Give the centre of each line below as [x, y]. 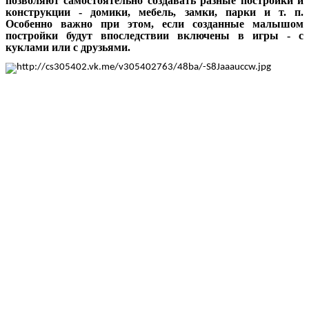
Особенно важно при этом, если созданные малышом [154, 24]
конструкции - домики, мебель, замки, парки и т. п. [154, 12]
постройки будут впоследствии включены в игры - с [154, 36]
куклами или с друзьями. [68, 48]
